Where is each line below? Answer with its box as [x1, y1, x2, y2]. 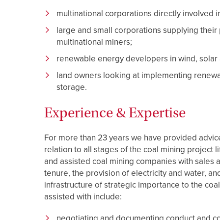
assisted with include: [44, 191, 122, 202]
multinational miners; [56, 36, 134, 47]
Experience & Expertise [44, 104, 186, 121]
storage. [56, 82, 89, 92]
